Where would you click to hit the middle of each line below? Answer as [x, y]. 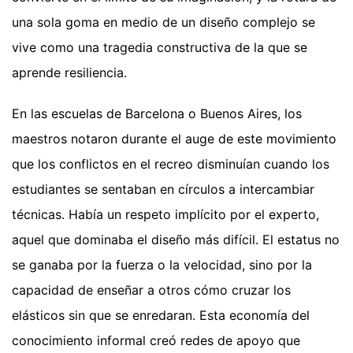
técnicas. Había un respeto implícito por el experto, [165, 214]
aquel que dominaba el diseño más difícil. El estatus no [176, 239]
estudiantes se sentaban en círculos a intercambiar [163, 189]
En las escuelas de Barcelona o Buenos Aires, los [157, 113]
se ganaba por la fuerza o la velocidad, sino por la [162, 264]
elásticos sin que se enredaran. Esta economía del [161, 315]
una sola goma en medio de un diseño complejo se [163, 22]
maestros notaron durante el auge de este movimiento [174, 138]
